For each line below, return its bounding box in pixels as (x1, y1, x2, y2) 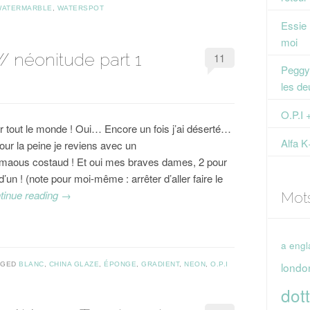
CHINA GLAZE (48, 259, 99, 268)
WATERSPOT (57, 3, 104, 12)
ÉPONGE (104, 259, 136, 268)
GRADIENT (141, 259, 179, 268)
